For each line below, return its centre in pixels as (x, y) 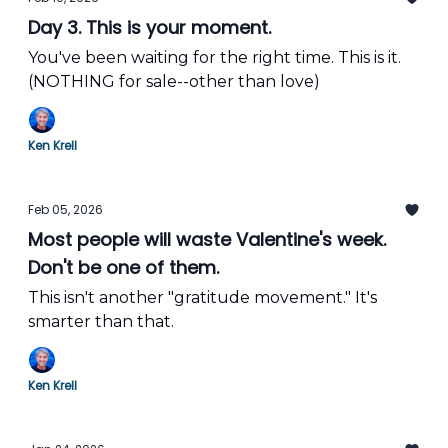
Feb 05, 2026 (65, 209)
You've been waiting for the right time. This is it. (214, 57)
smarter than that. (101, 321)
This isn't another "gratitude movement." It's (202, 297)
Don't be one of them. (123, 267)
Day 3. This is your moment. (149, 27)
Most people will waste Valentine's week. (207, 239)
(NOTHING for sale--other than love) (174, 81)
